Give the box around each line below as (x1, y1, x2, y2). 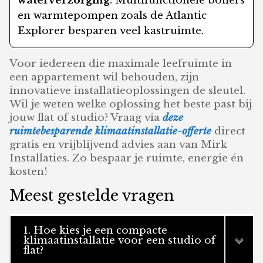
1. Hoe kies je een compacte (23, 224, 168, 237)
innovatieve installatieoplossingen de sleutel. (9, 85, 246, 97)
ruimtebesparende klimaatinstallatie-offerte (9, 125, 212, 138)
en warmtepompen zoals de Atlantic (18, 9, 207, 22)
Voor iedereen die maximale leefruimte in (9, 58, 232, 70)
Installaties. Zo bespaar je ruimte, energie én (9, 152, 244, 165)
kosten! (9, 166, 48, 178)
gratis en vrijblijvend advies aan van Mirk (9, 139, 228, 151)
